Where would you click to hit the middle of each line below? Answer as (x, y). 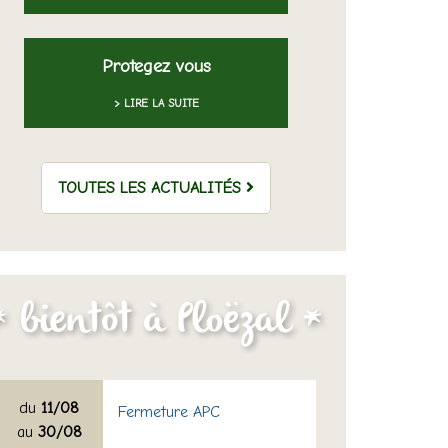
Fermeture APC (168, 412)
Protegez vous (156, 67)
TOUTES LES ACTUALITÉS (152, 188)
